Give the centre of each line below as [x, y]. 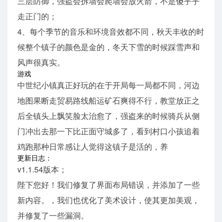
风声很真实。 [41, 62]
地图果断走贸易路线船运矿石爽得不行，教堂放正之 [109, 101]
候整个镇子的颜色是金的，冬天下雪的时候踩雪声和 [109, 47]
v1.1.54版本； [42, 169]
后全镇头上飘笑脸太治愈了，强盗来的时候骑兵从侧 [109, 116]
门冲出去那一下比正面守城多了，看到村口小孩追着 [109, 131]
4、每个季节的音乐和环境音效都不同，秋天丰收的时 [111, 32]
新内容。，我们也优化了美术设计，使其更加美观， [109, 200]
